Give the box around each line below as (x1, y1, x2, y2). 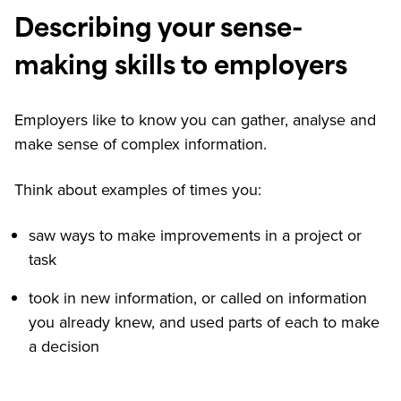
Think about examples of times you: (14, 178, 261, 202)
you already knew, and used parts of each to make (29, 311, 380, 335)
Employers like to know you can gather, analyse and (14, 108, 376, 132)
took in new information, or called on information (29, 286, 367, 311)
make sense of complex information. (14, 132, 267, 157)
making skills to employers (14, 55, 347, 81)
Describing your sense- (14, 18, 303, 44)
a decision (29, 335, 99, 359)
